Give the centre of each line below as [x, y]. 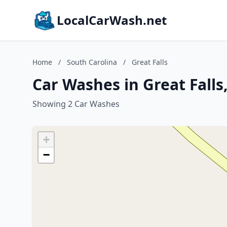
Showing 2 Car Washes [76, 104]
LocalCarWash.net [112, 20]
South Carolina [92, 62]
